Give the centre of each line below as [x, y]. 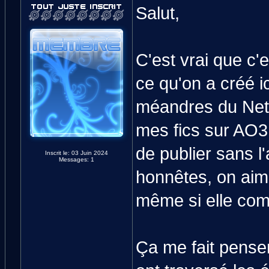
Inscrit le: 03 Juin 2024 [76, 153]
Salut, [157, 13]
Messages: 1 [76, 159]
